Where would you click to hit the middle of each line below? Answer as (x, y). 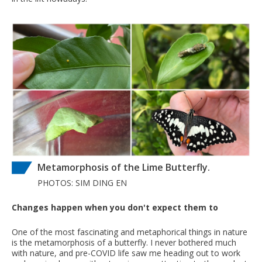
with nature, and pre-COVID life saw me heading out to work (126, 253)
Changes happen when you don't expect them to (115, 207)
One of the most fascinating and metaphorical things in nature (130, 232)
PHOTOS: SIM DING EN (82, 182)
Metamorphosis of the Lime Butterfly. (124, 167)
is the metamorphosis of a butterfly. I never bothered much (124, 242)
